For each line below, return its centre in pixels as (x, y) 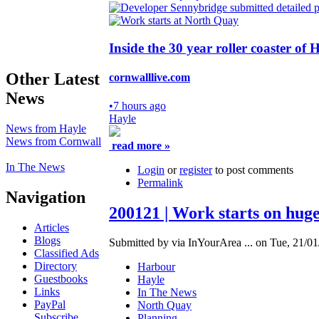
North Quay (164, 305)
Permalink (160, 182)
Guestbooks (61, 278)
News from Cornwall (53, 141)
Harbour (156, 267)
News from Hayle (46, 128)
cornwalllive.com (150, 78)
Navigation (46, 197)
